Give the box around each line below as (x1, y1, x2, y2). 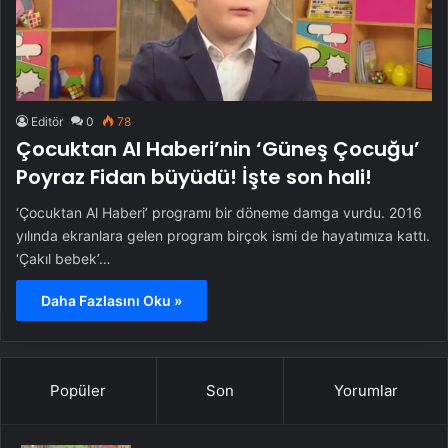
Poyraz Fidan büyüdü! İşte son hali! (16, 163, 372, 191)
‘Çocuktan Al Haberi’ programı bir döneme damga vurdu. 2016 (16, 204, 422, 221)
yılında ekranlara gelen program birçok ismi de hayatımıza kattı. (16, 227, 430, 244)
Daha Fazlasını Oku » (41, 292, 182, 309)
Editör (31, 114, 63, 129)
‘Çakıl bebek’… (16, 250, 111, 267)
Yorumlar (333, 381, 398, 400)
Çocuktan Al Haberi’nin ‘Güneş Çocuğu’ (16, 135, 420, 163)
